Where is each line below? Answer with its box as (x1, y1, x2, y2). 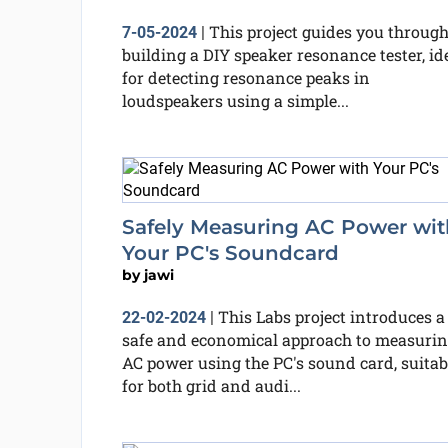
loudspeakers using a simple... (121, 89, 349, 111)
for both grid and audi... (121, 374, 301, 396)
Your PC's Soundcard (121, 240, 339, 265)
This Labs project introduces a (217, 305, 445, 327)
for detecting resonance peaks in (121, 66, 370, 88)
